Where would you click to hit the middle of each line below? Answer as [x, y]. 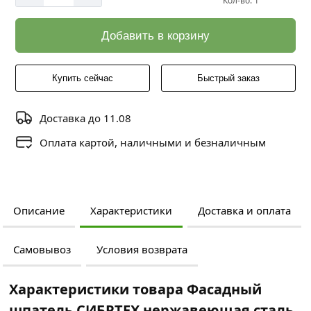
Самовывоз [42, 250]
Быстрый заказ [229, 78]
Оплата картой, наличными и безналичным [153, 142]
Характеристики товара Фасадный [136, 289]
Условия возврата [142, 250]
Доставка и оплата [244, 211]
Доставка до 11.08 [85, 118]
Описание [39, 211]
